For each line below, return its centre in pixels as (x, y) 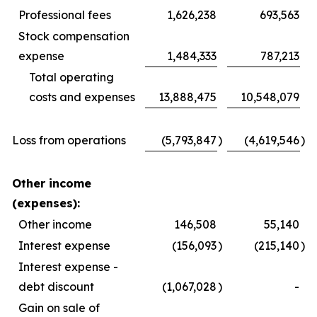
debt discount (56, 286)
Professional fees (65, 15)
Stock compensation (74, 36)
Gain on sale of (59, 307)
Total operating (71, 77)
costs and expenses (82, 97)
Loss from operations (69, 140)
